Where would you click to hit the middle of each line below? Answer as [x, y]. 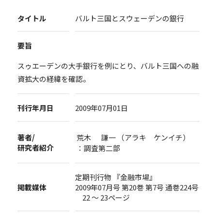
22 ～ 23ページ [103, 197]
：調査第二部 [99, 148]
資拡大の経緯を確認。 [54, 79]
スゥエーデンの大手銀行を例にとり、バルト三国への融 [108, 66]
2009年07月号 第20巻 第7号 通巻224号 [137, 187]
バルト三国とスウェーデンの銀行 [130, 18]
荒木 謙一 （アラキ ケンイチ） [133, 138]
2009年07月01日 [102, 108]
